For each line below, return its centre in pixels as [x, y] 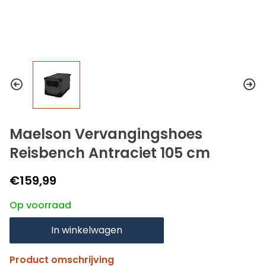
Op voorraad [40, 205]
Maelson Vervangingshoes [106, 134]
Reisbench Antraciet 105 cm [110, 153]
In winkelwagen [87, 230]
